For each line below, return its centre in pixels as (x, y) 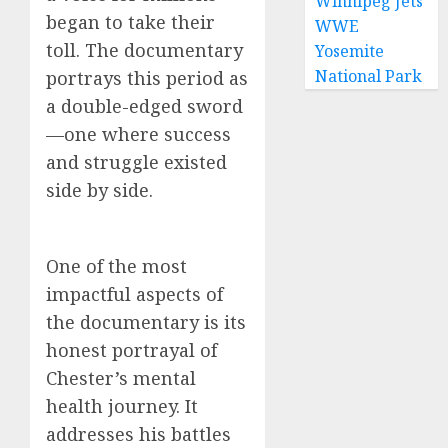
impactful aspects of (134, 293)
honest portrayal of (131, 349)
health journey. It (122, 405)
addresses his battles (138, 433)
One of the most (116, 265)
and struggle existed (136, 161)
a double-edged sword (144, 105)
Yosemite (350, 51)
